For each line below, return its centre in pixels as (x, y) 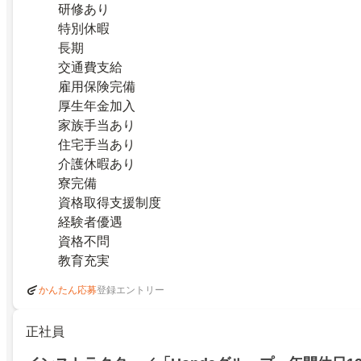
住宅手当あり (97, 145)
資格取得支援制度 (110, 203)
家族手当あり (97, 126)
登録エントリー (131, 290)
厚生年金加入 (97, 106)
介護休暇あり (97, 164)
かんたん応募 (68, 290)
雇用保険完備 (97, 87)
